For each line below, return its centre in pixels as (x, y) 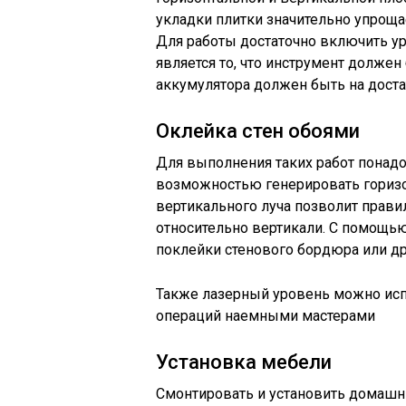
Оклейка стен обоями (258, 131)
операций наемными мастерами (266, 316)
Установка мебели (244, 362)
